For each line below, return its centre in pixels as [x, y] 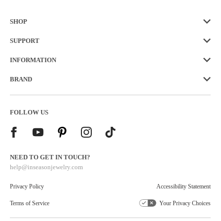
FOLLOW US [29, 112]
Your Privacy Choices [185, 203]
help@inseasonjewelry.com [46, 167]
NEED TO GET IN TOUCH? [50, 157]
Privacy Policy [27, 187]
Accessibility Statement [184, 187]
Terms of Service [30, 203]
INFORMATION [33, 60]
